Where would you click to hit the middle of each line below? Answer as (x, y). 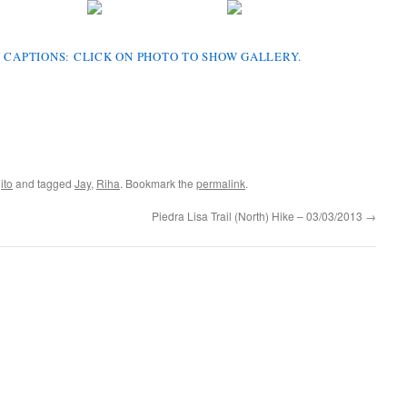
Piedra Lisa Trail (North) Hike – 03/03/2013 (258, 215)
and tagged (44, 183)
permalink (221, 183)
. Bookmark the (158, 183)
